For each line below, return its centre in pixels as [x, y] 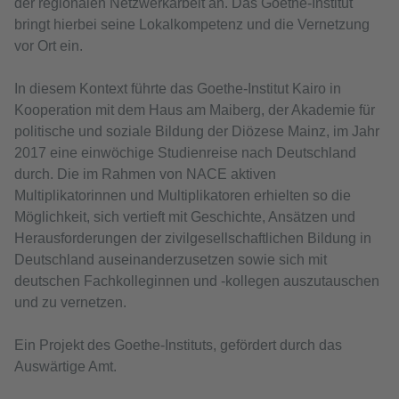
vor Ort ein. [50, 46]
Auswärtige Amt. [65, 367]
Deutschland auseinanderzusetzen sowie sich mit [171, 260]
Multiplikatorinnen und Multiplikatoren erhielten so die [183, 196]
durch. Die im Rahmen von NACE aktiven [145, 175]
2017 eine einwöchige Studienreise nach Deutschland [185, 153]
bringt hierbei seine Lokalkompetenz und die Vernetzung [192, 25]
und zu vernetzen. [70, 303]
